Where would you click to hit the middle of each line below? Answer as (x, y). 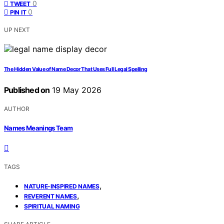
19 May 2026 (76, 90)
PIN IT (18, 12)
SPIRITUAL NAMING (52, 206)
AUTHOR (17, 109)
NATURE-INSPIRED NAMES (62, 186)
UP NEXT (17, 30)
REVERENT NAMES (50, 196)
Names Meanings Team (38, 128)
